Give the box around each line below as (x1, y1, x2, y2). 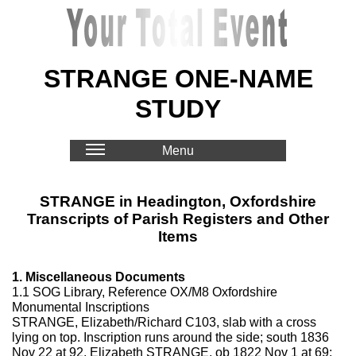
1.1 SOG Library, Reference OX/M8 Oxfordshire (12, 285, 277, 299)
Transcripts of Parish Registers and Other (27, 211, 329, 227)
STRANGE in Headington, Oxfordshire (40, 193, 316, 210)
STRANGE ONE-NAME (43, 64, 313, 93)
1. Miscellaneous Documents (12, 270, 185, 284)
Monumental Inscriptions (12, 300, 149, 314)
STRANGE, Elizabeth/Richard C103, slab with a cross (12, 315, 316, 329)
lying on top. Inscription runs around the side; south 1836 (12, 331, 329, 344)
